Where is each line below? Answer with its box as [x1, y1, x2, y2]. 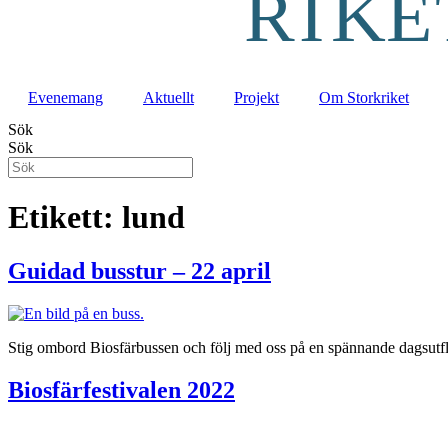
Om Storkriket [319, 89, 409, 106]
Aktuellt [143, 89, 194, 106]
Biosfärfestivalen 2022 [8, 376, 235, 403]
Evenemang [28, 89, 103, 106]
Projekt [234, 89, 279, 106]
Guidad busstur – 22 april [8, 257, 271, 284]
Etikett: [8, 199, 122, 236]
